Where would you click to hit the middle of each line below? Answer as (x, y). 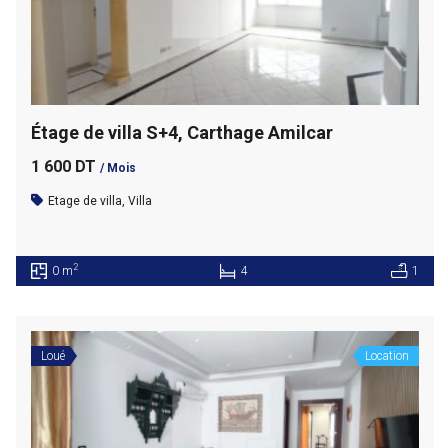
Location (386, 355)
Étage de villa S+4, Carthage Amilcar (181, 132)
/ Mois (117, 167)
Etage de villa (84, 200)
